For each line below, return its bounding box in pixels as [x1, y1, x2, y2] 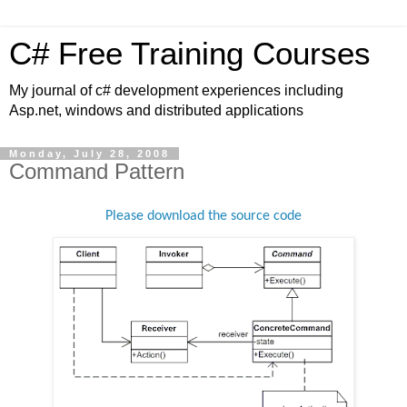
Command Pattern [9, 159, 184, 184]
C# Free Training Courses [9, 36, 371, 71]
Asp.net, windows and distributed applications [9, 103, 303, 118]
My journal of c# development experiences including [9, 83, 343, 98]
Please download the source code [105, 208, 302, 223]
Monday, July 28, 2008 [9, 148, 170, 159]
